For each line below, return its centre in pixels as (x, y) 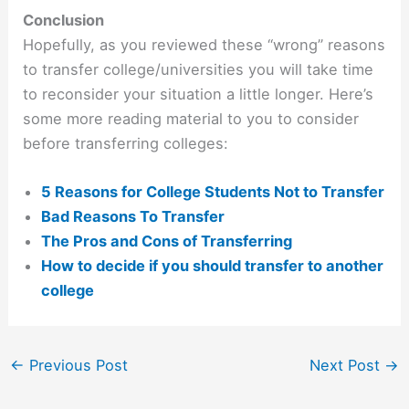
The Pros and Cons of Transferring (167, 241)
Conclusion (64, 20)
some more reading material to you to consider (191, 118)
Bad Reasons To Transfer (133, 217)
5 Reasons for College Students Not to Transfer (213, 192)
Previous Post (76, 366)
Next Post (347, 366)
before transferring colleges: (126, 143)
